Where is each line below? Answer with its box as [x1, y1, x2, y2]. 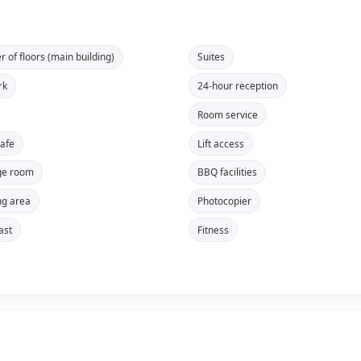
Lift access [197, 136, 244, 150]
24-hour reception [197, 78, 278, 92]
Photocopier [197, 194, 251, 208]
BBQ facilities [197, 165, 257, 179]
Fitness [197, 222, 229, 236]
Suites [197, 50, 225, 64]
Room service [197, 107, 258, 121]
